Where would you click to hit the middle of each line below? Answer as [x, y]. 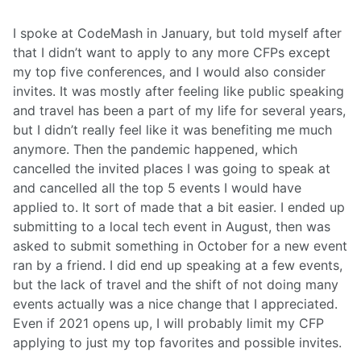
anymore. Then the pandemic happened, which [155, 149]
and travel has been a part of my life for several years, [179, 111]
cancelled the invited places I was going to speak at [172, 169]
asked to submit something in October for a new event [180, 246]
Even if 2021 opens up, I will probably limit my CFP [168, 324]
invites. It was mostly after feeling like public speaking [178, 91]
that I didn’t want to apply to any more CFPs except [172, 53]
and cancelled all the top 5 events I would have [157, 188]
